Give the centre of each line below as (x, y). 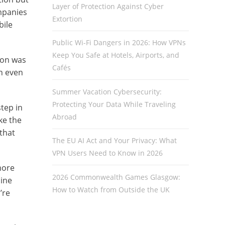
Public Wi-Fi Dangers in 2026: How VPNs (119, 43)
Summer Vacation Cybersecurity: (107, 91)
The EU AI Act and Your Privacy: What (114, 141)
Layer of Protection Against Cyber (108, 6)
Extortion (67, 19)
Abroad (64, 117)
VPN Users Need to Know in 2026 (107, 153)
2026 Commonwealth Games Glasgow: (116, 177)
